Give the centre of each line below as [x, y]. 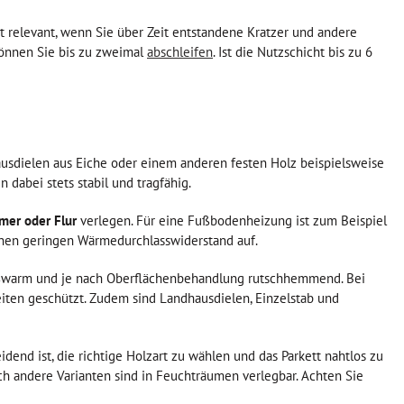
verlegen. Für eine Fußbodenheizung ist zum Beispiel [232, 220]
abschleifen [180, 51]
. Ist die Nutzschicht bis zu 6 [293, 51]
